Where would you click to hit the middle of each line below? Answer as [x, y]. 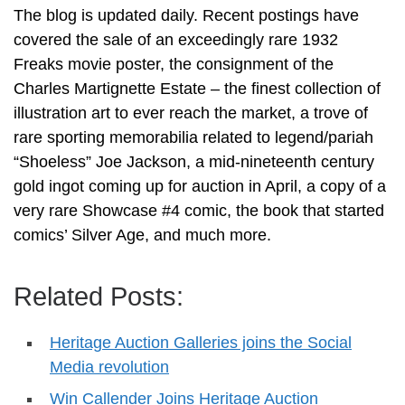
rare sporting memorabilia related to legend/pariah [193, 137]
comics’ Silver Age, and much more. [142, 235]
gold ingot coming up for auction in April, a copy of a [200, 186]
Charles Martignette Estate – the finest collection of [197, 88]
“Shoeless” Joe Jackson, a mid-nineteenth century [194, 161]
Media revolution [109, 367]
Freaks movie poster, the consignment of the [174, 64]
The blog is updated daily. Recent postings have [186, 15]
